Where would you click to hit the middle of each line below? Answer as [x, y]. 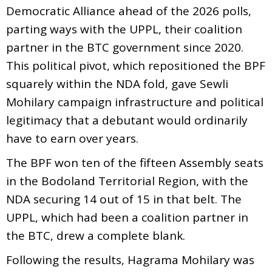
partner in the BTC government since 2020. [125, 47]
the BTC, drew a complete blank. [96, 235]
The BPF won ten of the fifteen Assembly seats [135, 162]
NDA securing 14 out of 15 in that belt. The [124, 199]
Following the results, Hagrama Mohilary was [130, 260]
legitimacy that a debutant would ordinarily [127, 120]
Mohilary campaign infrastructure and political [135, 102]
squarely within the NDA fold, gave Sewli [117, 83]
